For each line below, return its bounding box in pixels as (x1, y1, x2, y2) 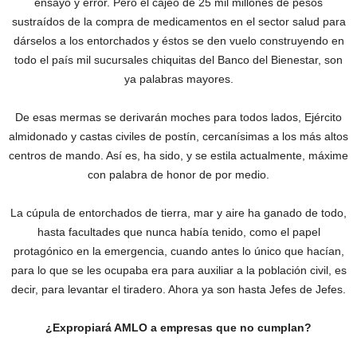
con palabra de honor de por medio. (88, 168, 269, 182)
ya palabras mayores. (124, 73, 233, 86)
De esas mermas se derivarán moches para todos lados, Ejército (15, 111, 342, 124)
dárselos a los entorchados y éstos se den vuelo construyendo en (13, 34, 344, 48)
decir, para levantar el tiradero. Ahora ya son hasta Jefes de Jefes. (11, 283, 346, 296)
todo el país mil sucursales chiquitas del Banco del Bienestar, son (14, 53, 343, 67)
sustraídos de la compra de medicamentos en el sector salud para (11, 15, 346, 29)
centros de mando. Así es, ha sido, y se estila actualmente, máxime (9, 149, 348, 163)
